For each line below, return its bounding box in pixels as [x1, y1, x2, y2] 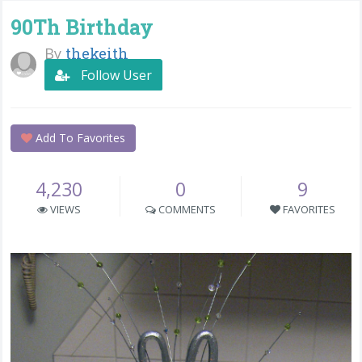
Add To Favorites [32, 130, 125, 145]
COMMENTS [155, 202, 216, 217]
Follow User [78, 65, 152, 84]
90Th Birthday [11, 14, 154, 40]
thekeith [65, 44, 128, 63]
